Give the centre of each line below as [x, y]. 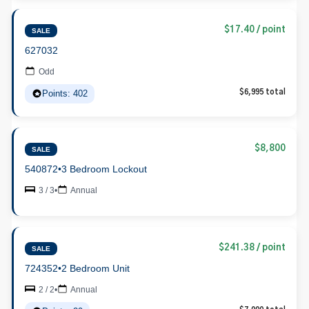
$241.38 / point [252, 248]
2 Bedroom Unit [96, 268]
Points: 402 [65, 93]
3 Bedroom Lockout [104, 169]
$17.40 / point [255, 30]
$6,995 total [263, 92]
